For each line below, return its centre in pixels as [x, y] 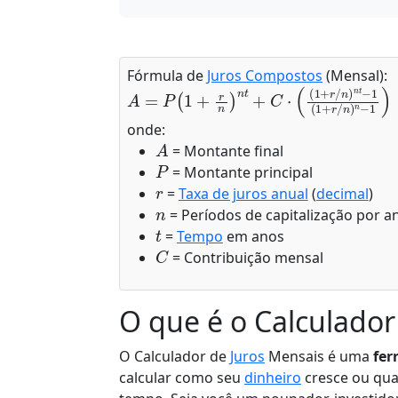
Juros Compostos [265, 76]
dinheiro [273, 377]
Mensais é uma [319, 356]
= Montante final [226, 151]
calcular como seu [182, 377]
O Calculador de [175, 356]
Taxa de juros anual [243, 193]
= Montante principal [240, 172]
